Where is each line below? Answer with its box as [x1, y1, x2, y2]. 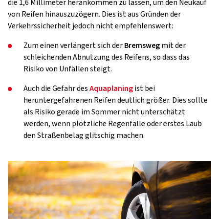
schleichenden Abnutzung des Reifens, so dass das [23, 52, 190, 63]
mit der [160, 40, 186, 51]
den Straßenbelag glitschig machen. [23, 130, 145, 141]
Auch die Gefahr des [23, 83, 89, 94]
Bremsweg [124, 40, 160, 51]
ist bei [133, 83, 155, 94]
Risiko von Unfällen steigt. [23, 64, 112, 74]
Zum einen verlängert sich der [23, 40, 124, 51]
